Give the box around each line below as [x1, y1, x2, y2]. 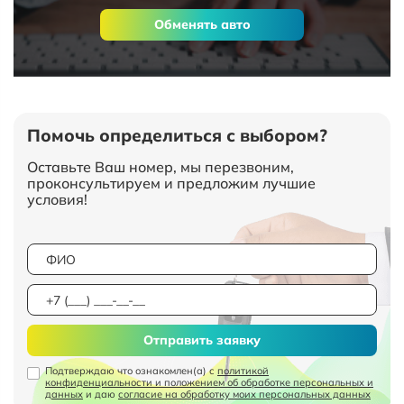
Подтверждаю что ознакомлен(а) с [45, 364, 217, 377]
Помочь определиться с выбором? [27, 124, 327, 146]
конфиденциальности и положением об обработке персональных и [45, 376, 373, 389]
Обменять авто [153, 16, 251, 32]
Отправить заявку [143, 332, 261, 348]
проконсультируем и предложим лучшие [27, 174, 316, 192]
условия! [27, 190, 87, 208]
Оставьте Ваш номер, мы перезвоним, [27, 158, 294, 176]
